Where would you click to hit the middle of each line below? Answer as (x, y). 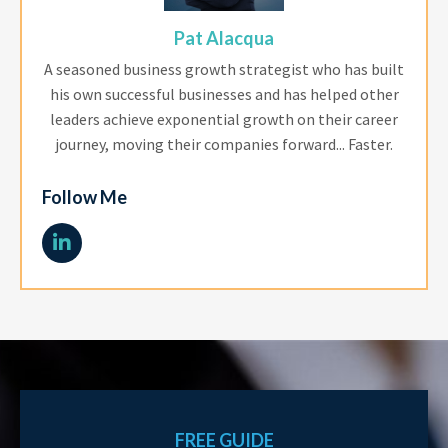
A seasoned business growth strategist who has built (224, 69)
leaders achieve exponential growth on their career (224, 119)
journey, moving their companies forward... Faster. (224, 144)
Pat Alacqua (224, 38)
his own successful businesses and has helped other (224, 94)
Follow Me (84, 197)
